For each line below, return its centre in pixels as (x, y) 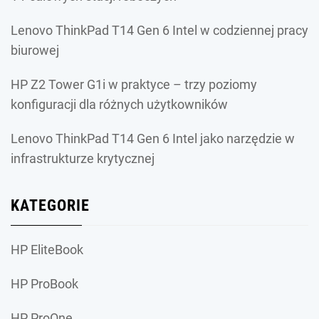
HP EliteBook (47, 250)
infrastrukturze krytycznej (83, 159)
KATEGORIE (50, 206)
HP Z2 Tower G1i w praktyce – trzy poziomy (134, 85)
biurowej (35, 51)
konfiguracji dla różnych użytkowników (119, 105)
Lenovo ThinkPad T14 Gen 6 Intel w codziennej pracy (159, 31)
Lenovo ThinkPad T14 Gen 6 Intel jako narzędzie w (153, 139)
